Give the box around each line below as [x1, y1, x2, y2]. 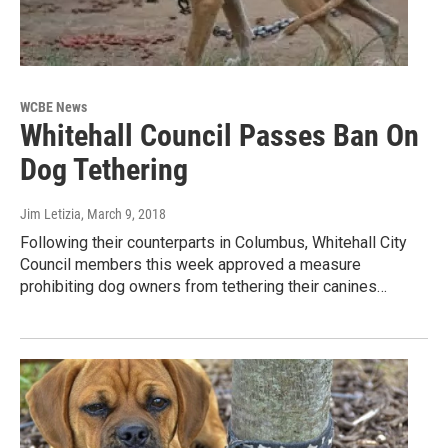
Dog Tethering [20, 152, 188, 188]
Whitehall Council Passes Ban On [20, 118, 419, 154]
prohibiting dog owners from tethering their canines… [20, 277, 387, 297]
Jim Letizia [20, 206, 81, 223]
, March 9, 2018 [81, 206, 166, 223]
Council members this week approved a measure [20, 255, 361, 275]
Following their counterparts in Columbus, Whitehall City [20, 233, 407, 253]
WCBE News [20, 99, 87, 116]
